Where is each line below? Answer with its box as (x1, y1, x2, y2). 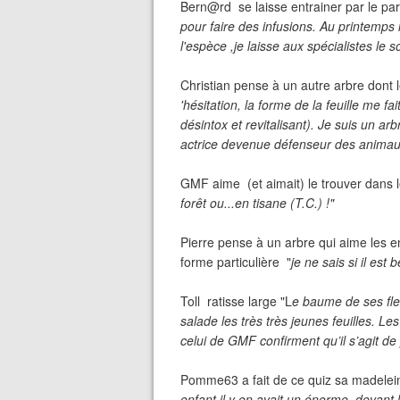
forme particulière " (180, 253, 291, 271)
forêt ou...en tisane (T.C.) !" (180, 194, 334, 212)
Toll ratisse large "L (180, 292, 292, 310)
